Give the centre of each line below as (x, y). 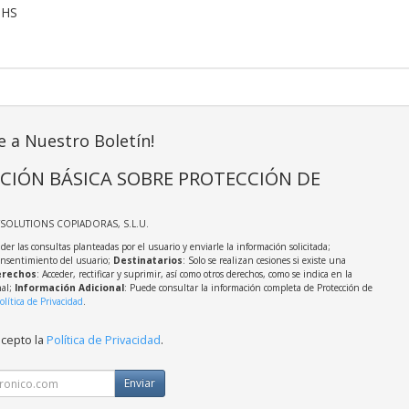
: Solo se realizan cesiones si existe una (264, 261)
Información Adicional (69, 288)
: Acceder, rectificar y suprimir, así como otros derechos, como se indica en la (194, 274)
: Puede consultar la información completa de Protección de (248, 288)
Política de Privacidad (103, 341)
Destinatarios (147, 261)
